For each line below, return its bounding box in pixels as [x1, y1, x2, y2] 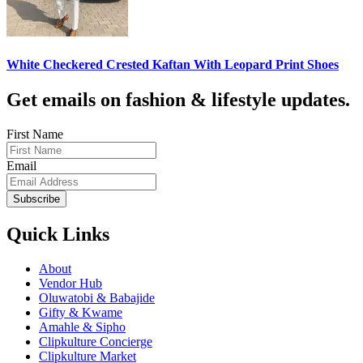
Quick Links [6, 223, 109, 245]
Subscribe [13, 192, 60, 205]
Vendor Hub [39, 275, 102, 290]
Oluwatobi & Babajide [39, 290, 155, 305]
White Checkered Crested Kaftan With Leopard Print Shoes [6, 57, 339, 71]
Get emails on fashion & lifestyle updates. [6, 88, 350, 110]
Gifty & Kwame [39, 305, 122, 319]
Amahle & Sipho [39, 319, 126, 334]
